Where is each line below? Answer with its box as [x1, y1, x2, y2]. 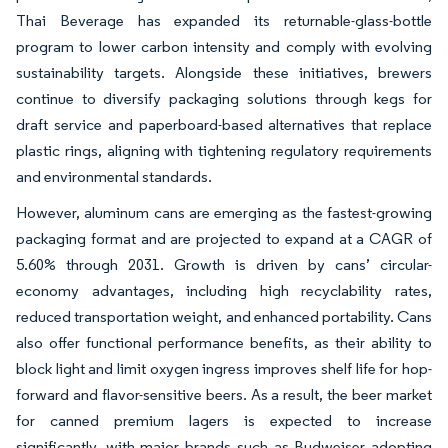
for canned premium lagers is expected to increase [16, 411, 432, 431]
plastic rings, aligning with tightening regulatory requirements [16, 141, 432, 161]
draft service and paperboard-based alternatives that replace [16, 115, 432, 135]
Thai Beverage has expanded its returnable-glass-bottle [16, 11, 432, 31]
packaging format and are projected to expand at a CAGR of [16, 229, 432, 249]
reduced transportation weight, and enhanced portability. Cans [16, 307, 432, 327]
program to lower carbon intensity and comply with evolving [16, 37, 432, 57]
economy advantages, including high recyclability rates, [16, 281, 432, 301]
